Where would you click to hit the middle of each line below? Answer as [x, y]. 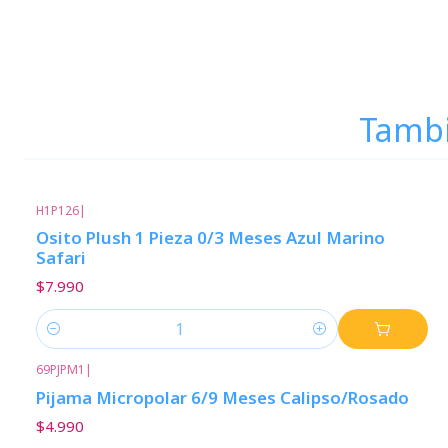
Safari [61, 258]
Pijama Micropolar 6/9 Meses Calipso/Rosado [222, 397]
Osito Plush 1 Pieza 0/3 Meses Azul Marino [210, 238]
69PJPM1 [60, 370]
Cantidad [66, 340]
